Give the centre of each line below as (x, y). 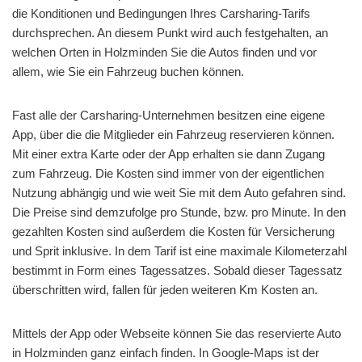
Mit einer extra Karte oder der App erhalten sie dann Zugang (168, 154)
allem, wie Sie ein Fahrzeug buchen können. (128, 71)
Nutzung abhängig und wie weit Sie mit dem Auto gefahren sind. (179, 192)
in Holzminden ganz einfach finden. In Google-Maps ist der (166, 352)
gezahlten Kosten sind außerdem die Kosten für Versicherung (173, 231)
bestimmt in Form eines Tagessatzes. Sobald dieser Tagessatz (177, 270)
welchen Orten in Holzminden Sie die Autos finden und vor (164, 52)
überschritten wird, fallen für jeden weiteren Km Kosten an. (165, 289)
